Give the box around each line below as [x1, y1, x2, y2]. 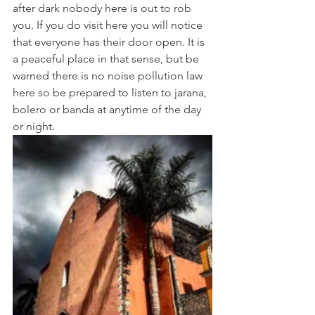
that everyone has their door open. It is [13, 35, 207, 49]
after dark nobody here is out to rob [13, 1, 194, 15]
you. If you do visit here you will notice [13, 18, 205, 32]
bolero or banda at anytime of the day [13, 103, 204, 117]
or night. [13, 120, 58, 134]
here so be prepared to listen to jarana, [13, 86, 210, 100]
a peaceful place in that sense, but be [13, 52, 202, 66]
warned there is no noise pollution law [13, 69, 205, 83]
